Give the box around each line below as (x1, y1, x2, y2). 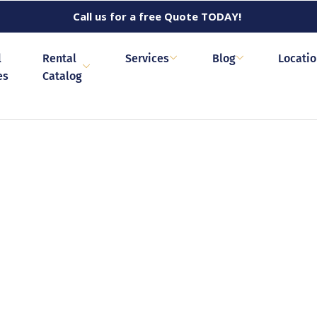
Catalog (42, 69, 82, 83)
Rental (42, 51, 76, 65)
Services (125, 51, 169, 65)
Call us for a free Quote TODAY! (73, 9, 241, 23)
